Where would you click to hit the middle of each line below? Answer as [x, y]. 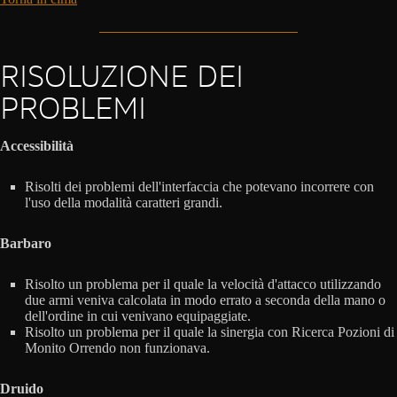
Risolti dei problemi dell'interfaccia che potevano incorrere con [199, 187]
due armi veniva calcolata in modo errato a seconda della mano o [205, 300]
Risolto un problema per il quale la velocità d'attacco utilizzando [203, 284]
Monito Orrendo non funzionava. [117, 348]
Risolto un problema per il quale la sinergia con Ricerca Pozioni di [210, 332]
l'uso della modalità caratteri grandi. [124, 203]
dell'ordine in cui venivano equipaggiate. [138, 316]
